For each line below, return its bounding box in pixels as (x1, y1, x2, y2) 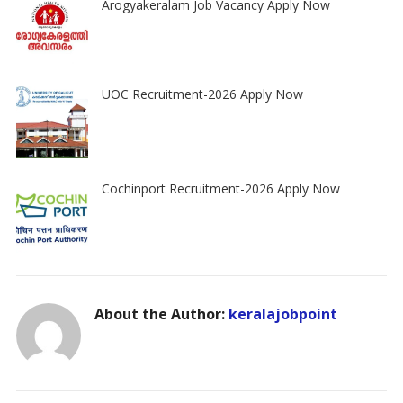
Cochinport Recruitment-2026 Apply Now (101, 179, 340, 197)
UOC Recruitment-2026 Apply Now (101, 85, 303, 103)
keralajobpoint (228, 303, 337, 324)
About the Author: (94, 303, 228, 324)
